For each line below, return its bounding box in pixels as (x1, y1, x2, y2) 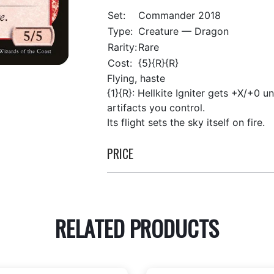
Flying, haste (106, 72, 165, 84)
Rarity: (107, 41, 137, 53)
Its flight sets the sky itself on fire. (106, 116, 265, 128)
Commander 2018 (138, 9, 221, 21)
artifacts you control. (106, 102, 205, 114)
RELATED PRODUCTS (55, 212, 219, 244)
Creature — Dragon (138, 25, 229, 37)
